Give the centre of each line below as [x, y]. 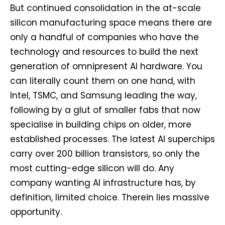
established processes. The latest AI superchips [113, 139]
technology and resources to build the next [104, 52]
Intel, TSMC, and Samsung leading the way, [103, 96]
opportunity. [36, 212]
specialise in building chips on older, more [101, 125]
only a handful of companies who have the [104, 37]
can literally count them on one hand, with [103, 81]
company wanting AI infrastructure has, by [103, 183]
